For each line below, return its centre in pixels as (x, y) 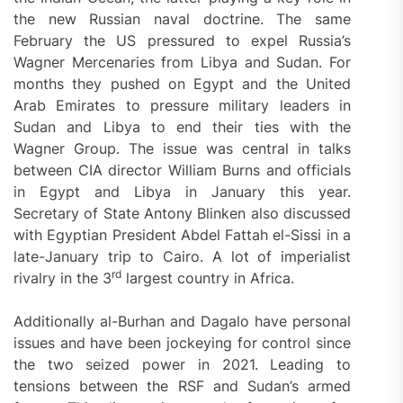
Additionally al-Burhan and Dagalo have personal (183, 321)
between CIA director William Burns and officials (183, 170)
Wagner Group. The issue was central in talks (183, 148)
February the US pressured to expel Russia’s (183, 40)
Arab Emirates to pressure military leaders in (183, 105)
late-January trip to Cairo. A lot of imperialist (183, 256)
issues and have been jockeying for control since (183, 342)
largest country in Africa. (208, 278)
